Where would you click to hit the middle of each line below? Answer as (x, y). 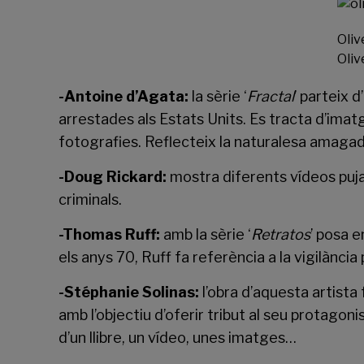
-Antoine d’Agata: (123, 96)
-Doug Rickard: (114, 177)
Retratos (281, 234)
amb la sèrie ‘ (207, 234)
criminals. (90, 199)
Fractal (271, 96)
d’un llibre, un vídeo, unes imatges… (178, 338)
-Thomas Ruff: (111, 234)
